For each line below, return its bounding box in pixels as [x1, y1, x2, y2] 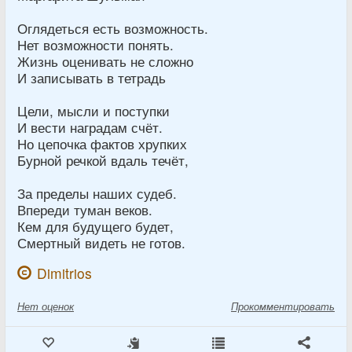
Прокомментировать [231, 299, 335, 313]
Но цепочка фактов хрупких [17, 134, 187, 153]
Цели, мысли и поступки [17, 101, 170, 120]
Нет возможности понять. [17, 35, 174, 54]
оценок [42, 299, 74, 313]
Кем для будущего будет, [17, 217, 174, 236]
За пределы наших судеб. [17, 184, 177, 203]
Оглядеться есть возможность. [17, 19, 208, 38]
